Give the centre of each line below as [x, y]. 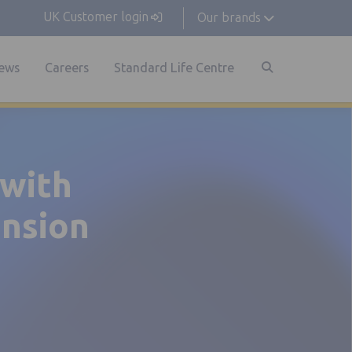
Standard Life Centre [174, 68]
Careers [66, 68]
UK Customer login [96, 17]
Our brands [229, 18]
